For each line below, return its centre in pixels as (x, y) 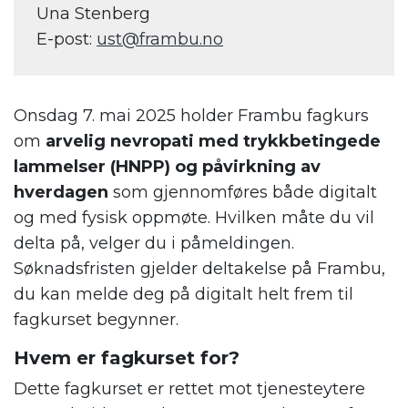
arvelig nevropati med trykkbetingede (213, 142)
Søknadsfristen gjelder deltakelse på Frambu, (199, 269)
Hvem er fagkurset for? (127, 358)
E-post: (66, 40)
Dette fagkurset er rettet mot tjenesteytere (189, 389)
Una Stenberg (93, 14)
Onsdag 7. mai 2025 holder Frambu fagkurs (191, 116)
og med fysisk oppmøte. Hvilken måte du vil (194, 218)
